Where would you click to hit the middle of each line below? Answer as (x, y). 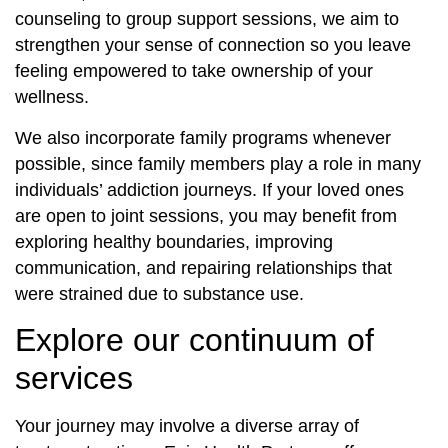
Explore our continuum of (194, 340)
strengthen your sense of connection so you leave (213, 45)
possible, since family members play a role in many (218, 163)
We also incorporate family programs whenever (203, 137)
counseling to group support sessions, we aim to (207, 19)
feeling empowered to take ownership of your (194, 71)
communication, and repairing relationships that (203, 267)
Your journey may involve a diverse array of (187, 426)
